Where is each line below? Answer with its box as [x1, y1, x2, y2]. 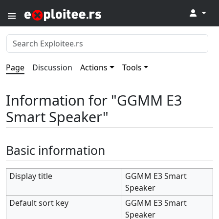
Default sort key [9, 197, 69, 208]
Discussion [32, 62, 72, 73]
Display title [9, 170, 53, 181]
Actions [80, 62, 108, 73]
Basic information [6, 142, 105, 159]
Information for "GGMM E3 [6, 90, 182, 110]
